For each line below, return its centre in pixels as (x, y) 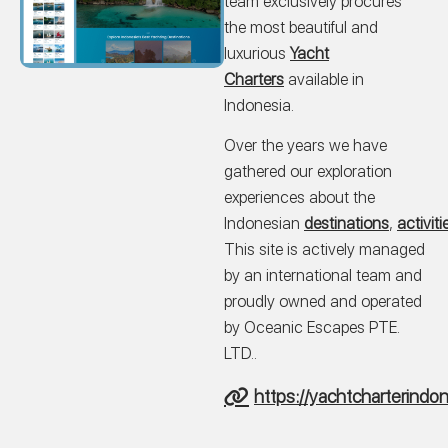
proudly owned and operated (323, 302)
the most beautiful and (301, 27)
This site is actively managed (324, 250)
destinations (346, 224)
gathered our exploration (308, 172)
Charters (254, 79)
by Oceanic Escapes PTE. (312, 328)
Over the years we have (305, 146)
